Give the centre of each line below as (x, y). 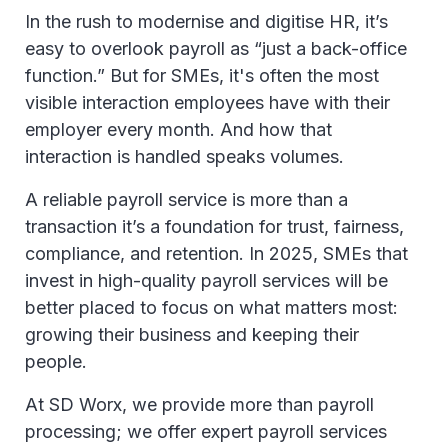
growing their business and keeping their (192, 334)
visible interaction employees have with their (207, 102)
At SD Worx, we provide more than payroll (199, 404)
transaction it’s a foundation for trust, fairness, (214, 226)
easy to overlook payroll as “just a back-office (216, 48)
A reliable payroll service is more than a (186, 199)
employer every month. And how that (178, 129)
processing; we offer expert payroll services (206, 431)
